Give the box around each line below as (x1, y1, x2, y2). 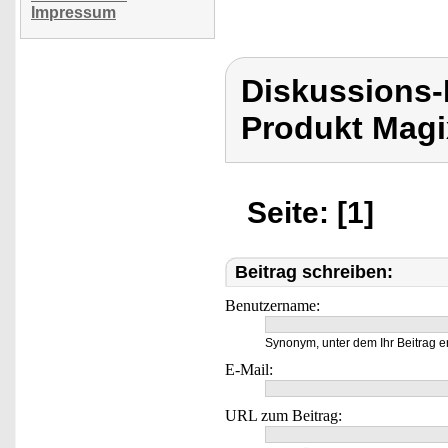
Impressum (31, 4, 116, 21)
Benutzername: (225, 297, 320, 314)
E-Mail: (225, 361, 273, 378)
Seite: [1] (247, 196, 374, 229)
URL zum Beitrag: (225, 407, 342, 424)
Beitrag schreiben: (235, 262, 393, 282)
